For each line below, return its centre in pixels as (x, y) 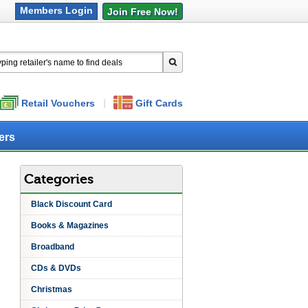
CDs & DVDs (56, 268)
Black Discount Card (71, 204)
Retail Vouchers (58, 103)
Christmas (51, 289)
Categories (58, 179)
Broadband (52, 247)
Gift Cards (159, 103)
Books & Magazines (69, 225)
